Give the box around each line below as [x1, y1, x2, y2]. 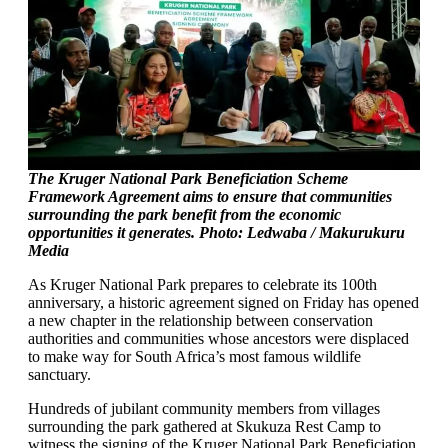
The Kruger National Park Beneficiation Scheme [28, 170, 348, 187]
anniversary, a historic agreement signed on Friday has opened [28, 294, 419, 311]
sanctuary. [28, 366, 91, 383]
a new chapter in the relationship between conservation [28, 312, 373, 329]
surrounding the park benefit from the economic [28, 206, 341, 223]
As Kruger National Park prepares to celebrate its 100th [28, 276, 377, 293]
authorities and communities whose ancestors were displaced [28, 330, 409, 347]
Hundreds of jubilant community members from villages [28, 400, 380, 417]
